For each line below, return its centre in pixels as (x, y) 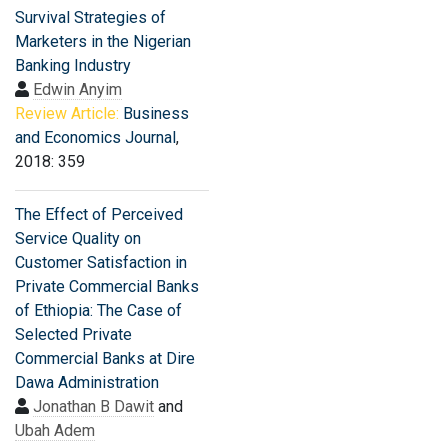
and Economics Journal (95, 137)
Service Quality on (78, 238)
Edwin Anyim (77, 89)
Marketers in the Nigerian (103, 41)
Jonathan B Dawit (93, 406)
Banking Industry (73, 65)
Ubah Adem (55, 430)
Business (156, 113)
